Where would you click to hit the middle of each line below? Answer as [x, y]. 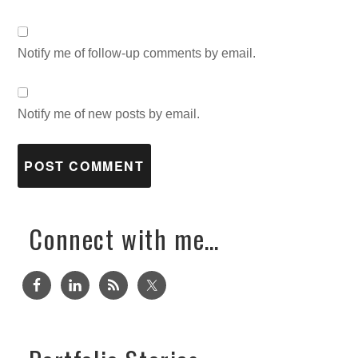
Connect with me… [125, 238]
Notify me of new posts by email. [109, 113]
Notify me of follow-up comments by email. [137, 53]
